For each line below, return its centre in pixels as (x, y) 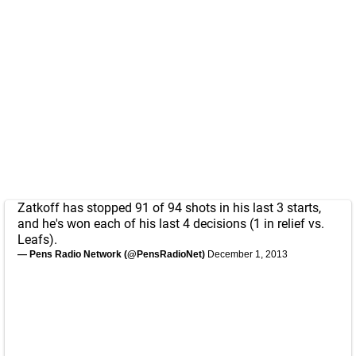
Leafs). (37, 239)
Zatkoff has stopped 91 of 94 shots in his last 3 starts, (169, 207)
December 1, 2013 (248, 254)
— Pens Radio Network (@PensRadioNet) (112, 254)
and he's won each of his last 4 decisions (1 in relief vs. (171, 223)
